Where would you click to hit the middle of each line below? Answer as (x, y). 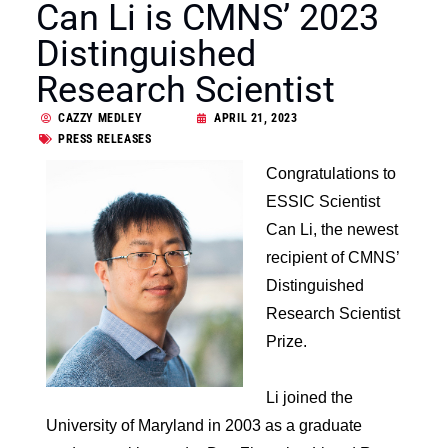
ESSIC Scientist (322, 201)
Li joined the (309, 397)
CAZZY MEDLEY (100, 117)
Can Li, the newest (331, 229)
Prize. (286, 341)
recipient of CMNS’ (332, 257)
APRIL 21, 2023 (256, 117)
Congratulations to (330, 173)
